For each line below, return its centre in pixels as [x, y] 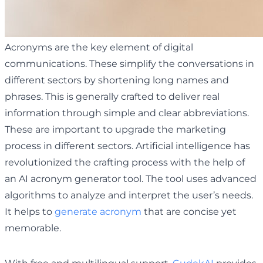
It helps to [30, 211]
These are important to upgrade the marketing [115, 129]
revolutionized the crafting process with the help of [125, 162]
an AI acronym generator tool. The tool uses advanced [131, 178]
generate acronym [98, 211]
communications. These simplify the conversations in [129, 63]
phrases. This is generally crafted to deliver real [112, 96]
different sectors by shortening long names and [117, 80]
